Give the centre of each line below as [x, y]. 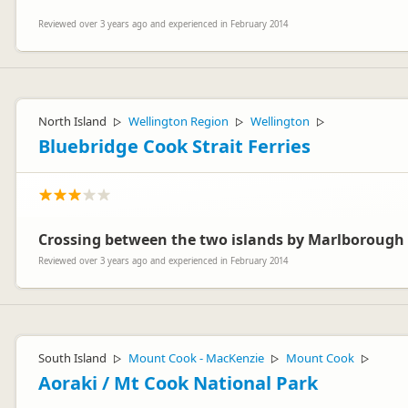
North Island [72, 121]
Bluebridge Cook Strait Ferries [174, 146]
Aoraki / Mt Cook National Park [178, 383]
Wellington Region [178, 121]
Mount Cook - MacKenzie [196, 358]
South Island [72, 358]
